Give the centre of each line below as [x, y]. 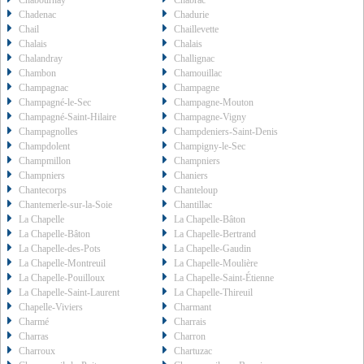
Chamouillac [198, 74]
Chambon [37, 74]
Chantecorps [43, 191]
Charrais [191, 322]
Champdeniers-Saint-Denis [226, 132]
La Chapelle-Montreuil [62, 264]
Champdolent [44, 147]
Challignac [195, 59]
